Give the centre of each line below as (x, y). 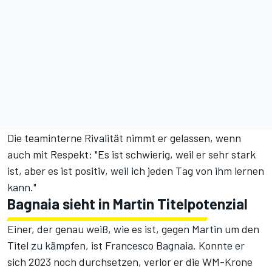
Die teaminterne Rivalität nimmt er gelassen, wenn (124, 138)
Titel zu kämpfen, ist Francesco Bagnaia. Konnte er (126, 246)
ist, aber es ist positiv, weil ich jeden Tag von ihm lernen (136, 171)
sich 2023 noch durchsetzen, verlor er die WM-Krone (130, 262)
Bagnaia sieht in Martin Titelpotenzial (127, 204)
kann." (22, 187)
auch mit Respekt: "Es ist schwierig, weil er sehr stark (131, 155)
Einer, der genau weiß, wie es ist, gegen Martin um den (133, 229)
